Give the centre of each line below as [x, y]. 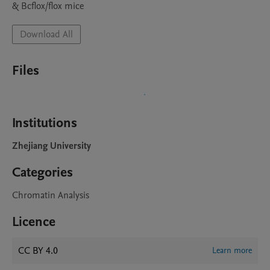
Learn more [232, 250]
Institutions [45, 123]
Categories [42, 172]
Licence [34, 222]
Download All [46, 34]
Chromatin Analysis [51, 195]
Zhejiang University [52, 146]
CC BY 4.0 [38, 251]
